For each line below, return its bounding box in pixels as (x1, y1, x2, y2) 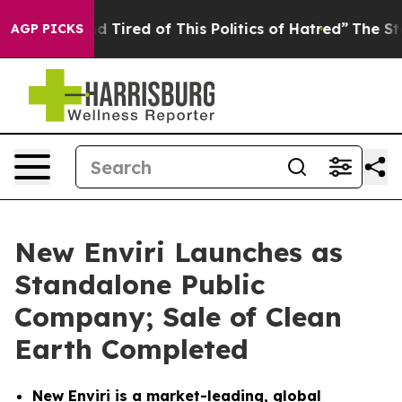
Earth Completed (14, 332, 249, 366)
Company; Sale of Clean (14, 300, 342, 334)
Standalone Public (14, 267, 265, 301)
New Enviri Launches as (14, 235, 343, 269)
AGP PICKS (11, 21, 83, 37)
